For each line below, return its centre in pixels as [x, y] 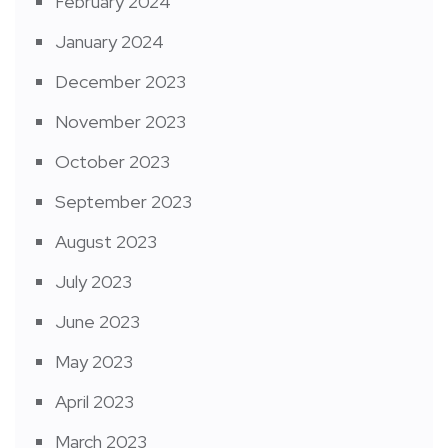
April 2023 [94, 402]
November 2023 [120, 122]
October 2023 [112, 162]
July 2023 [93, 282]
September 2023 [123, 202]
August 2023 [106, 242]
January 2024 [109, 42]
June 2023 [97, 322]
